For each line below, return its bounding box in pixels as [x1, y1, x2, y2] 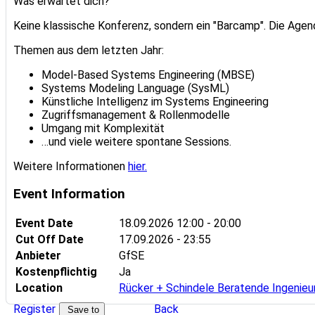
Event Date [15, 217, 73, 231]
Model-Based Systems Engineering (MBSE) [41, 68, 255, 82]
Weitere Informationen [13, 160, 128, 173]
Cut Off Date [15, 233, 84, 247]
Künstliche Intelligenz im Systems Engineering [41, 95, 269, 108]
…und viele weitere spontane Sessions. [41, 135, 231, 148]
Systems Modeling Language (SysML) [41, 82, 229, 95]
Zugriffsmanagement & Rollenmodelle [41, 108, 230, 122]
